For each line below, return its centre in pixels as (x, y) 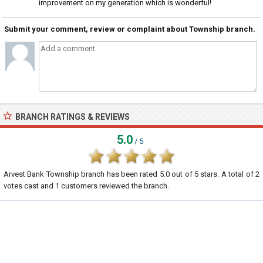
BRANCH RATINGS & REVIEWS (73, 117)
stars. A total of (227, 174)
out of (182, 174)
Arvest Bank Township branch (54, 174)
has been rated (132, 174)
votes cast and (29, 186)
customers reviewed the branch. (114, 186)
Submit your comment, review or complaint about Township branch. (130, 29)
